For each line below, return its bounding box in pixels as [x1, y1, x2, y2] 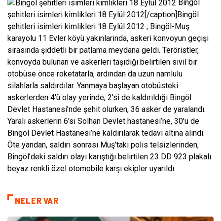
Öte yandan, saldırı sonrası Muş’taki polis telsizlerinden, [7, 140, 199, 149]
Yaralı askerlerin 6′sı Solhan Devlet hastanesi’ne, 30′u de [7, 116, 199, 126]
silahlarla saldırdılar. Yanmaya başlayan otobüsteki [7, 80, 178, 90]
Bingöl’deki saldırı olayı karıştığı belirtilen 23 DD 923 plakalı [7, 151, 211, 161]
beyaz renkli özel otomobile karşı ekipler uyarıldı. [7, 163, 176, 173]
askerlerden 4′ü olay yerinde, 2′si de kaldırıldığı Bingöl [7, 92, 191, 102]
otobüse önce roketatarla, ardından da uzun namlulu [7, 69, 183, 78]
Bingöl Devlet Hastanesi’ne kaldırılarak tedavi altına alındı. [7, 128, 205, 138]
